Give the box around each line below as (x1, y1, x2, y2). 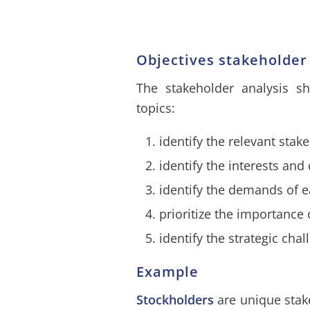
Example (136, 262, 199, 281)
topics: (136, 100, 175, 117)
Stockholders (136, 291, 218, 309)
